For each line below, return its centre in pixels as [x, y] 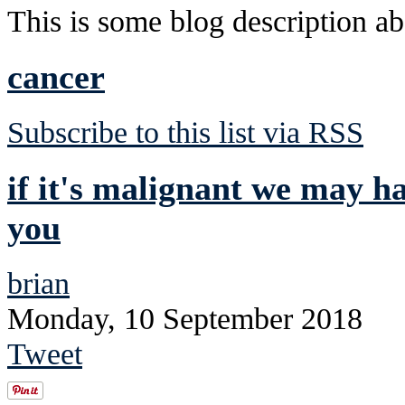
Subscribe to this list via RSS [185, 132]
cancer [56, 76]
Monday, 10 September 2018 [185, 318]
